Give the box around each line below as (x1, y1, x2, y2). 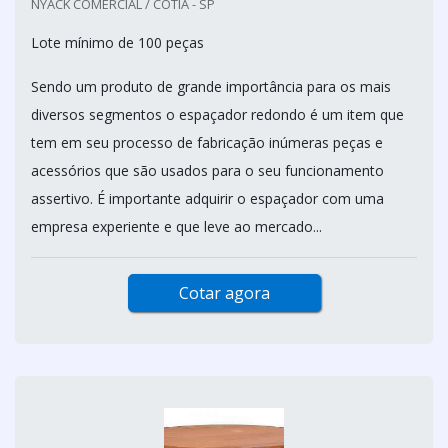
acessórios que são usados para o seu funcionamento (31, 161, 384, 180)
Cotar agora (178, 282, 270, 304)
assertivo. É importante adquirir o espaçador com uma (31, 189, 384, 208)
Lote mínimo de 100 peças (31, 33, 204, 52)
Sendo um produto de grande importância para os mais (31, 77, 391, 96)
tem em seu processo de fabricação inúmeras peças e (31, 133, 383, 152)
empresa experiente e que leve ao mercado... (31, 217, 322, 236)
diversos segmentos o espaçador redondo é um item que (31, 105, 404, 124)
